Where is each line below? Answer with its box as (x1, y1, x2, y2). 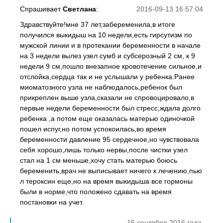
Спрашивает (20, 5, 63, 13)
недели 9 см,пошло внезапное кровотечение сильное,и (20, 62, 202, 70)
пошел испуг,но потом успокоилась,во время (20, 125, 166, 133)
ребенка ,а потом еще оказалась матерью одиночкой (20, 114, 195, 122)
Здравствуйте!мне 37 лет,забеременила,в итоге (20, 20, 175, 28)
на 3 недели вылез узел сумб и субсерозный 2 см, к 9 (20, 52, 195, 60)
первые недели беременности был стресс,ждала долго (20, 104, 201, 112)
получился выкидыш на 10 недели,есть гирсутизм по (20, 31, 192, 39)
